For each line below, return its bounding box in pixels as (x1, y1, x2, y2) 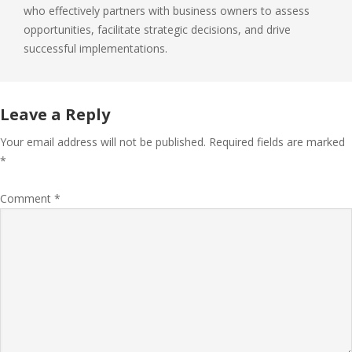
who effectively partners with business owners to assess (24, 3, 310, 18)
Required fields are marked (209, 134, 345, 149)
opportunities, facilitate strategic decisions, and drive (24, 22, 291, 37)
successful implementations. (24, 41, 167, 56)
